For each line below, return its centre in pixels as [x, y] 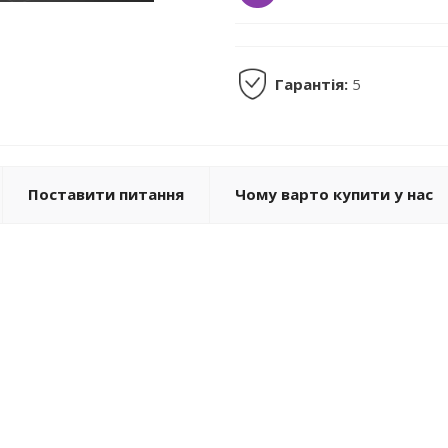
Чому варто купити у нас [334, 194]
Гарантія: [311, 84]
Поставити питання [106, 194]
